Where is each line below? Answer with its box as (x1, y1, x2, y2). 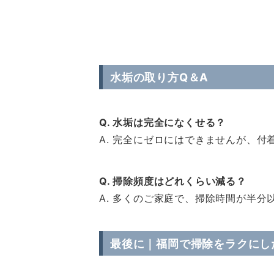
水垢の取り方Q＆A (110, 70, 209, 84)
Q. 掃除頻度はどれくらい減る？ (99, 175, 246, 187)
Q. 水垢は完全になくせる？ (99, 116, 226, 128)
